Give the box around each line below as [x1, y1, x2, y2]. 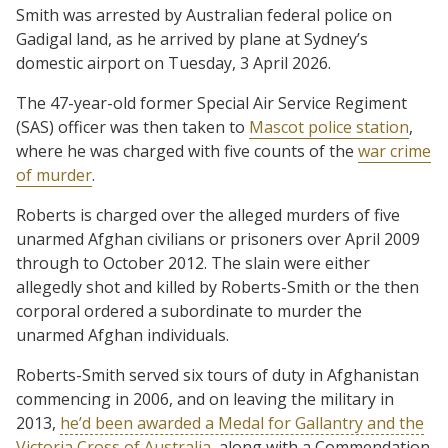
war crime [358, 139, 431, 162]
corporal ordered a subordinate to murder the [16, 299, 362, 322]
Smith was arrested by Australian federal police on [16, 3, 392, 26]
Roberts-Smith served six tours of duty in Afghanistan [16, 363, 419, 386]
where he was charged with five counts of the [16, 139, 358, 162]
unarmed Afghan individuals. [16, 323, 229, 346]
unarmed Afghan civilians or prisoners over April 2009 [16, 227, 420, 250]
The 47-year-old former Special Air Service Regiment [16, 91, 407, 114]
